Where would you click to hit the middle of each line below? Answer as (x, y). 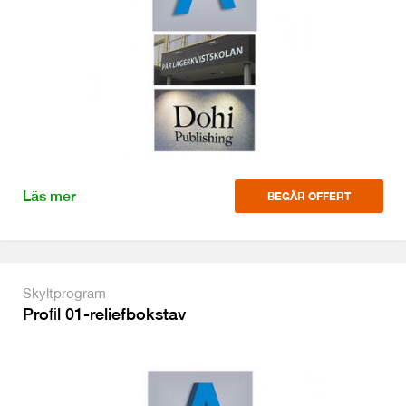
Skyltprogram (64, 293)
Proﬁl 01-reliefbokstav (104, 314)
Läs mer (49, 196)
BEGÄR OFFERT (309, 196)
